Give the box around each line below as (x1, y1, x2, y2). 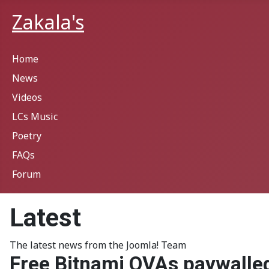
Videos (12, 91, 42, 104)
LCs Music (12, 110, 58, 123)
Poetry (12, 129, 41, 142)
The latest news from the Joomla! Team (10, 238, 186, 252)
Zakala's (12, 9, 84, 35)
